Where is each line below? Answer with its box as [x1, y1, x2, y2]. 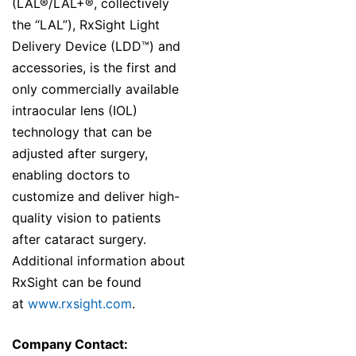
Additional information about [12, 253, 185, 269]
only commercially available [12, 81, 179, 98]
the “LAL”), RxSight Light [12, 17, 160, 33]
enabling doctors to [12, 167, 130, 184]
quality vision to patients [12, 210, 161, 226]
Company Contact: [12, 336, 128, 353]
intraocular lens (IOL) [12, 103, 137, 119]
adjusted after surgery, [12, 145, 148, 162]
